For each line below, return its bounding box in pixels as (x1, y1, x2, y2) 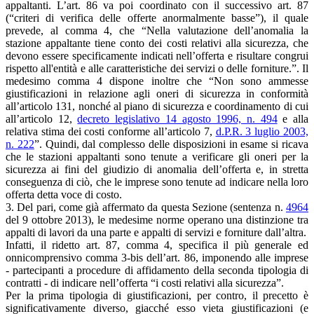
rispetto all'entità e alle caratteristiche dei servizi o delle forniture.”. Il (6, 62, 308, 74)
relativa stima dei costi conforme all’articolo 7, (6, 125, 216, 137)
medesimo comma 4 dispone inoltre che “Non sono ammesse (6, 74, 308, 87)
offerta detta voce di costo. (6, 188, 122, 200)
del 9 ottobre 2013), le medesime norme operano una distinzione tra (6, 213, 308, 226)
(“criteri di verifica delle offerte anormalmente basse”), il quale (6, 11, 308, 24)
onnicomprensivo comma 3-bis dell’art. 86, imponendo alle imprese (6, 251, 308, 264)
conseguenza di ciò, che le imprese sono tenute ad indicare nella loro (6, 175, 308, 188)
